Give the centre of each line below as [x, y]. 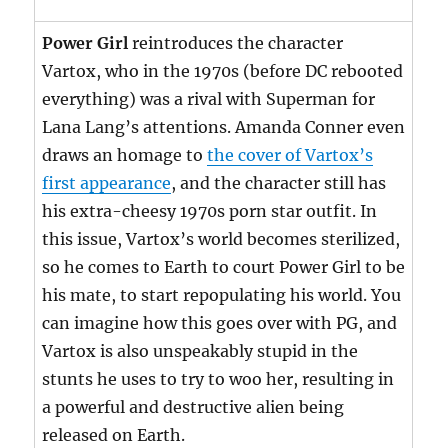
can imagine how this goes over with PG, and [220, 323]
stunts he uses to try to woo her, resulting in [218, 379]
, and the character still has [279, 183]
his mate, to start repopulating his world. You [222, 295]
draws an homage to [125, 155]
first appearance [107, 183]
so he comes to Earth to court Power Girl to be [224, 267]
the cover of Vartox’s [290, 155]
